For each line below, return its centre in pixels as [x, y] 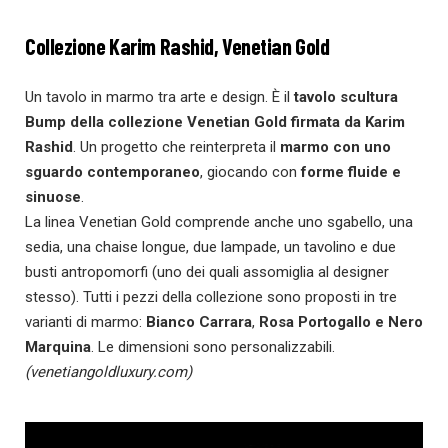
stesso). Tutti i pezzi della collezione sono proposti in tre [211, 296]
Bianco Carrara [199, 321]
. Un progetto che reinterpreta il [174, 146]
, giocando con [250, 171]
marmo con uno [333, 146]
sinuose [53, 196]
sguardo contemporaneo [112, 171]
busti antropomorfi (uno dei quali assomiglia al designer [207, 271]
